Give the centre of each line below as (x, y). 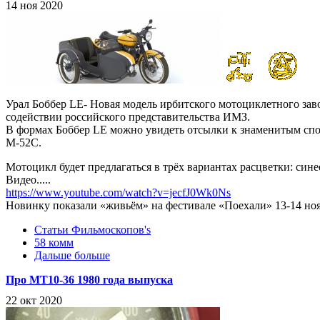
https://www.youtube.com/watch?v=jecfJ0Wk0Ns (118, 193)
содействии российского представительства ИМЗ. (128, 117)
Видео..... (28, 180)
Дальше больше (72, 256)
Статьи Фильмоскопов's (92, 230)
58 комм (54, 243)
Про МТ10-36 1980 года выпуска (89, 280)
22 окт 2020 (34, 300)
